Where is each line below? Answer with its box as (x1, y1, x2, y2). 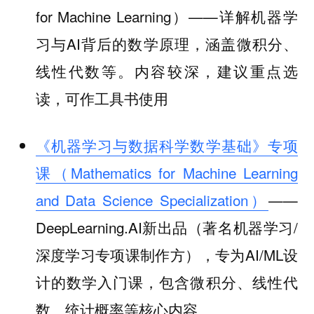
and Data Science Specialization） (35, 189, 269, 210)
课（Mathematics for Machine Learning (35, 161, 299, 183)
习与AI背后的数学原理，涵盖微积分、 (35, 33, 299, 55)
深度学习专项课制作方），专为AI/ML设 (35, 243, 299, 265)
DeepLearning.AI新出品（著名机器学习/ (35, 216, 299, 238)
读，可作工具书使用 (35, 88, 168, 109)
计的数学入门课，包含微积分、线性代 (35, 271, 299, 292)
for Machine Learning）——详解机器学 (35, 6, 299, 27)
